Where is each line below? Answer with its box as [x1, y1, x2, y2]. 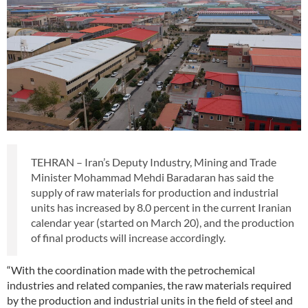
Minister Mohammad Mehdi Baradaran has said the [31, 170, 274, 184]
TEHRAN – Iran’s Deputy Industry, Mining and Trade [31, 155, 276, 169]
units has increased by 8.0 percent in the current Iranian [31, 201, 291, 214]
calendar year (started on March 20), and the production [31, 216, 294, 230]
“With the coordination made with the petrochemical [7, 263, 255, 277]
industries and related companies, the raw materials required [7, 278, 291, 292]
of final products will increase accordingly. [31, 231, 225, 245]
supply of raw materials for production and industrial [31, 186, 278, 199]
